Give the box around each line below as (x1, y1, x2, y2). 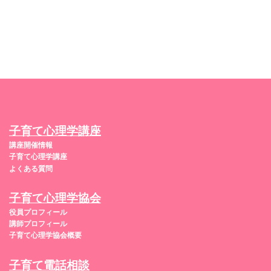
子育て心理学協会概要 (9, 231, 82, 240)
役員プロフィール (9, 207, 67, 217)
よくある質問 (9, 164, 53, 173)
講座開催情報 (9, 141, 53, 150)
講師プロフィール (9, 220, 67, 229)
